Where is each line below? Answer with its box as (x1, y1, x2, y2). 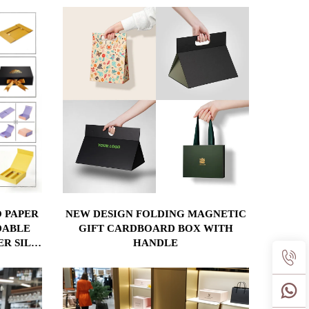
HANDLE (133, 237, 179, 248)
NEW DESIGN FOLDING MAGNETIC (65, 208, 246, 219)
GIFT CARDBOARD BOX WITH (78, 222, 233, 234)
